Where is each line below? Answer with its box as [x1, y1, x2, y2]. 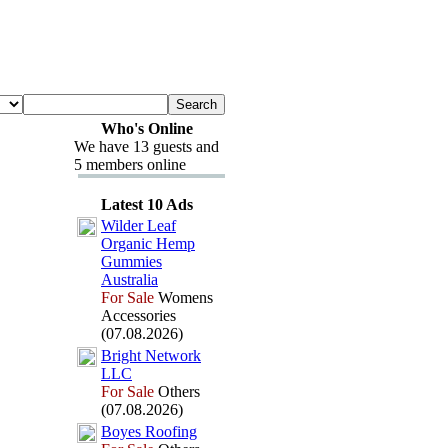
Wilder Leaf [101, 217, 176, 234]
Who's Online [100, 120, 193, 137]
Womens [154, 289, 213, 306]
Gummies [101, 253, 162, 270]
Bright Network [101, 347, 201, 364]
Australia [101, 271, 158, 288]
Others [154, 383, 200, 400]
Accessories [101, 307, 176, 324]
